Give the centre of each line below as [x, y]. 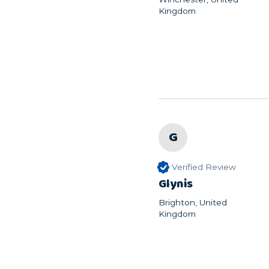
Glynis [176, 184]
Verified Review [204, 167]
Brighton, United [193, 203]
